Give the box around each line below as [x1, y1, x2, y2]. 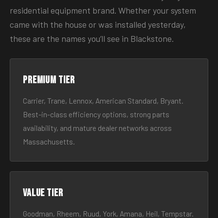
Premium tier [23, 74, 75, 86]
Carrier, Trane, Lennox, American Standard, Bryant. [23, 96, 183, 105]
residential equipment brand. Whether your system [10, 5, 196, 16]
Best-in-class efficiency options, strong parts [23, 110, 169, 119]
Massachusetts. [23, 137, 75, 146]
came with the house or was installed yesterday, [10, 19, 186, 30]
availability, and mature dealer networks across [23, 124, 172, 132]
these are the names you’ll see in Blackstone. [10, 33, 174, 44]
